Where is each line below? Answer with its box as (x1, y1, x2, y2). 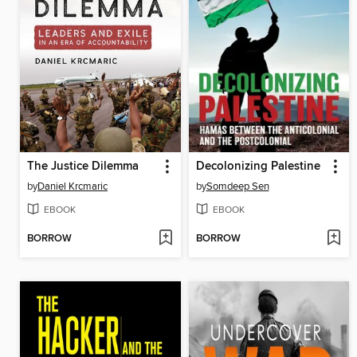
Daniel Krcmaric (37, 179, 108, 193)
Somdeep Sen (206, 179, 269, 193)
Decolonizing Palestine (195, 159, 320, 174)
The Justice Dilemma (27, 159, 139, 174)
